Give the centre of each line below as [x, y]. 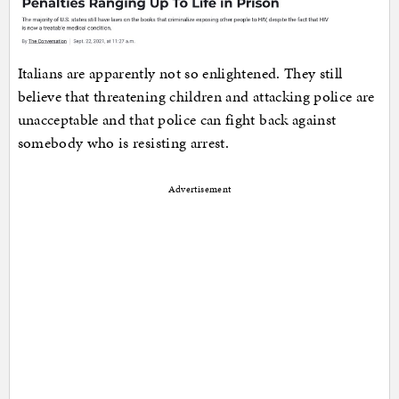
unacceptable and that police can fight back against [177, 119]
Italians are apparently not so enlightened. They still [180, 73]
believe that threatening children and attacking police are [196, 96]
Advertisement [199, 189]
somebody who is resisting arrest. [123, 142]
